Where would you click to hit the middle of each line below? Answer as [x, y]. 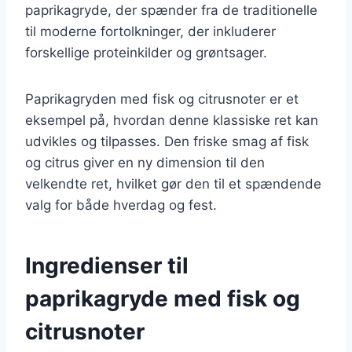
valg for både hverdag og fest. [121, 205]
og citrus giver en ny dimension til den [145, 162]
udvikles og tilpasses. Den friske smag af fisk [167, 141]
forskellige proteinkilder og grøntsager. [146, 52]
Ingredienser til [107, 265]
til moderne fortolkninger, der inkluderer [150, 31]
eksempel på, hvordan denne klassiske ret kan [172, 120]
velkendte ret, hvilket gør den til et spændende [173, 183]
